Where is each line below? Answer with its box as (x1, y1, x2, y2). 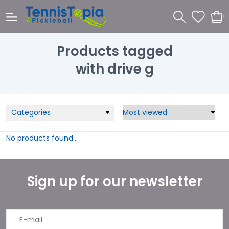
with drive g (75, 59, 154, 78)
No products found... (6, 133, 78, 143)
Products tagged (56, 41, 173, 60)
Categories (11, 107, 51, 118)
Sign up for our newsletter (27, 172, 202, 191)
